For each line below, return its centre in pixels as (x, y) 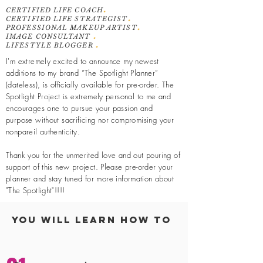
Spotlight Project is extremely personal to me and (89, 96)
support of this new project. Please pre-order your (90, 166)
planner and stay (35, 178)
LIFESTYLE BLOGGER (51, 45)
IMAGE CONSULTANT (50, 36)
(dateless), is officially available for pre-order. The (90, 84)
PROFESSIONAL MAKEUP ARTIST (72, 27)
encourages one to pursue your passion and (79, 108)
